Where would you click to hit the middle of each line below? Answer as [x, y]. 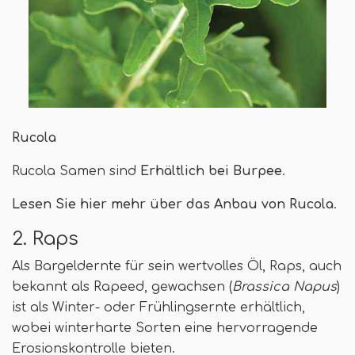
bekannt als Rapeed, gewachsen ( [122, 287]
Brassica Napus [284, 287]
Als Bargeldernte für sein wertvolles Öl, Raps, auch [177, 267]
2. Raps [45, 239]
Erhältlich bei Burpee [211, 172]
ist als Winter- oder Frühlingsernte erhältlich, [158, 308]
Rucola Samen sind [76, 172]
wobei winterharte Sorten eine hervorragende [165, 328]
